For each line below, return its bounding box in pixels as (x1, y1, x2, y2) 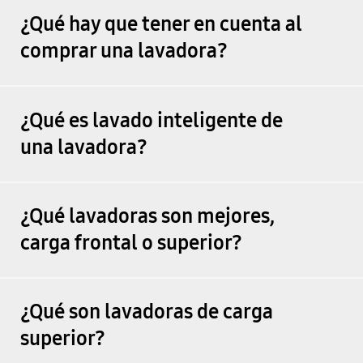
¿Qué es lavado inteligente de (19, 108, 283, 133)
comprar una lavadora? (19, 39, 228, 64)
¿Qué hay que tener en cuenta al (19, 12, 302, 37)
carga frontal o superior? (19, 230, 242, 255)
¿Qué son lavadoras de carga (19, 300, 273, 325)
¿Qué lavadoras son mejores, (19, 203, 275, 228)
